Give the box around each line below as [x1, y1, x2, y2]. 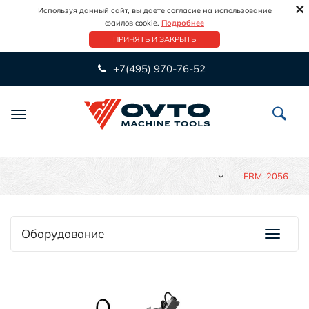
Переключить [18, 110, 85, 123]
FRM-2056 [243, 170, 288, 181]
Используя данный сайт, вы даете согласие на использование [37, 6, 272, 15]
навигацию [18, 126, 74, 140]
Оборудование [21, 226, 104, 241]
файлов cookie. [105, 18, 161, 28]
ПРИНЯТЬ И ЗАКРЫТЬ [113, 34, 196, 44]
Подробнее [161, 18, 204, 28]
